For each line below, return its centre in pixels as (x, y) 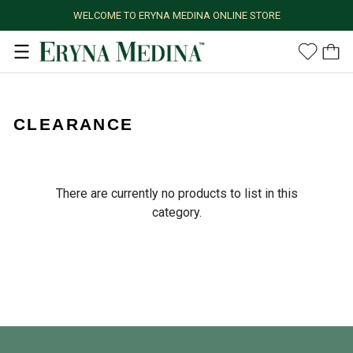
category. (176, 213)
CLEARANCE (74, 125)
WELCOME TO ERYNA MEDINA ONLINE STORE (176, 15)
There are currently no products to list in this (176, 194)
